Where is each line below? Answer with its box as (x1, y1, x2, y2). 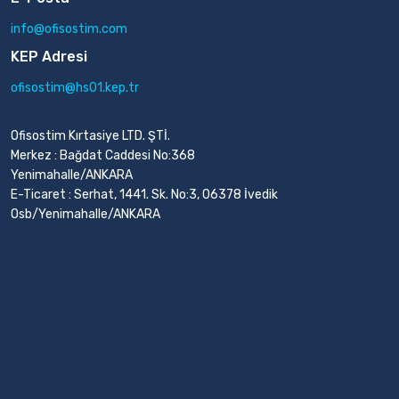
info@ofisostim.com (11, 21, 127, 37)
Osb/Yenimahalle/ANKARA (11, 207, 160, 222)
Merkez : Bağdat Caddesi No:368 (11, 148, 195, 163)
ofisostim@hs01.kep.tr (11, 80, 139, 95)
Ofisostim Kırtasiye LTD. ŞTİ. (11, 128, 170, 143)
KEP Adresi (11, 48, 87, 65)
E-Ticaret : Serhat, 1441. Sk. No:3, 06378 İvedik (11, 187, 278, 202)
